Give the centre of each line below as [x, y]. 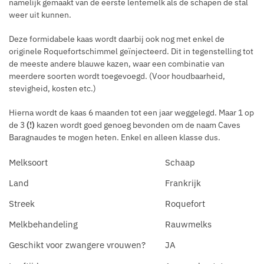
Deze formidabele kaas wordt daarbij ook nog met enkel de [117, 39]
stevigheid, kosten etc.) [52, 89]
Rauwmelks [188, 224]
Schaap [180, 162]
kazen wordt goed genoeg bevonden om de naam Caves [138, 125]
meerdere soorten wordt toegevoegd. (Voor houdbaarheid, [117, 76]
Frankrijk [183, 183]
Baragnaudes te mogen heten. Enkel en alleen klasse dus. [115, 138]
